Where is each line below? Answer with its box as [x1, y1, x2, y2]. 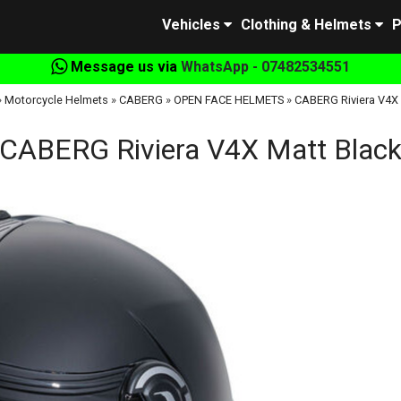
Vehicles [162, 16, 220, 33]
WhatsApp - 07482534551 [181, 58, 350, 75]
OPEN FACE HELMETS [173, 93, 284, 107]
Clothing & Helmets [241, 16, 371, 33]
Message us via [67, 58, 181, 75]
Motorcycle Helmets [4, 93, 108, 107]
